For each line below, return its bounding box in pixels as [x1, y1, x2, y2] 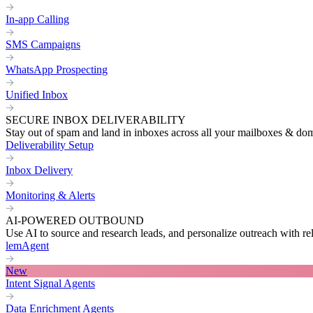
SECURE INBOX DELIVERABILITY [6, 114, 186, 126]
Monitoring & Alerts [6, 189, 95, 201]
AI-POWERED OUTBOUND [6, 214, 144, 226]
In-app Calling [6, 13, 69, 25]
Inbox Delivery [6, 164, 73, 176]
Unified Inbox [6, 89, 68, 101]
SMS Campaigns [6, 38, 80, 50]
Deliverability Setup [6, 139, 94, 151]
